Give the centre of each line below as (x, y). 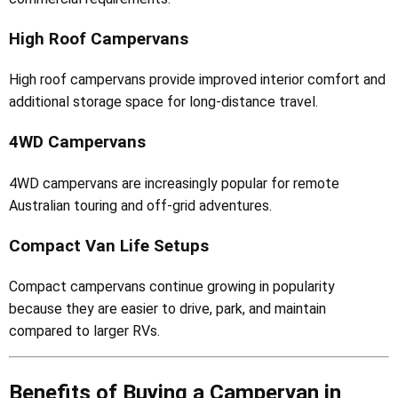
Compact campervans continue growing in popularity (172, 287)
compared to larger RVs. (84, 331)
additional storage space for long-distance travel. (163, 102)
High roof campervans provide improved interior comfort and (197, 80)
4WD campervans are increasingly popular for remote (174, 183)
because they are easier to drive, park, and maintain (167, 309)
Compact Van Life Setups (109, 246)
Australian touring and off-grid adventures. (140, 205)
